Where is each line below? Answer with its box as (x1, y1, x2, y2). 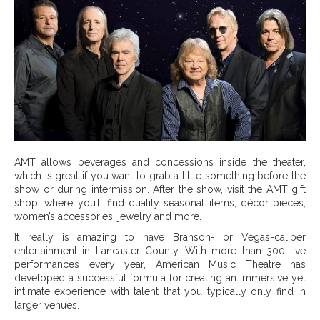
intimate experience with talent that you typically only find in (14, 286, 306, 298)
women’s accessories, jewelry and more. (14, 211, 201, 223)
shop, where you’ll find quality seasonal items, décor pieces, (14, 197, 306, 209)
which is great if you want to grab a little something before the (14, 170, 306, 182)
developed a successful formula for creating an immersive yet (14, 272, 306, 284)
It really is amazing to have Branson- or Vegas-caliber (14, 231, 306, 244)
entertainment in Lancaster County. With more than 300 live (14, 245, 306, 257)
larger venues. (14, 299, 79, 311)
